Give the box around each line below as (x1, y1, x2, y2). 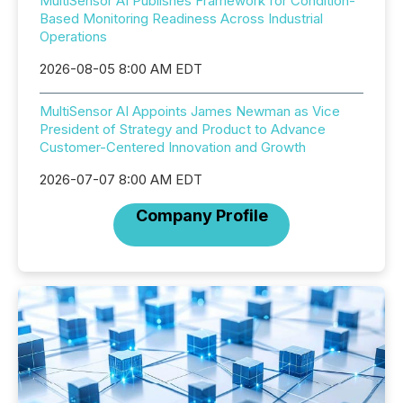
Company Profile (135, 206, 268, 225)
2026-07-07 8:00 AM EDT (40, 171, 202, 188)
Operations (40, 28, 107, 45)
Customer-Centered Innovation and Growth (40, 139, 306, 156)
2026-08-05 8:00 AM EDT (40, 60, 202, 77)
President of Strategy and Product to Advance (40, 121, 326, 138)
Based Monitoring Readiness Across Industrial (40, 10, 323, 27)
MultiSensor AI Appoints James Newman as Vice (40, 103, 340, 120)
